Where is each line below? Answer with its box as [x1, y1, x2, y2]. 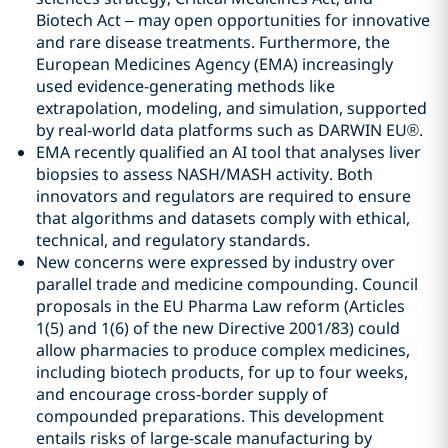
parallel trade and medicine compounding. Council [36, 273, 418, 295]
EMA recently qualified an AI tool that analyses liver [36, 141, 421, 163]
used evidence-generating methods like [36, 75, 335, 97]
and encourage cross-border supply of [36, 383, 328, 405]
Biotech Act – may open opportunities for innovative [36, 9, 430, 31]
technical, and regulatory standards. [36, 229, 310, 251]
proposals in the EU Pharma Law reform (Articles [36, 295, 405, 317]
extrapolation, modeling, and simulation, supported [36, 97, 427, 119]
